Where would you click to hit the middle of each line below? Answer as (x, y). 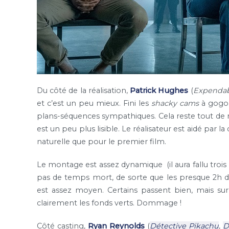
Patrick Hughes (159, 90)
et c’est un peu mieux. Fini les (94, 103)
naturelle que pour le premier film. (101, 141)
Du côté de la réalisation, (84, 90)
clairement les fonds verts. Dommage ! (109, 203)
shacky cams (175, 103)
